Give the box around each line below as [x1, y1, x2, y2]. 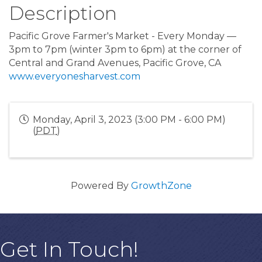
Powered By [70, 180, 131, 192]
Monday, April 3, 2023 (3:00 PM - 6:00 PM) [33, 114, 226, 126]
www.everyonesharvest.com [9, 71, 140, 82]
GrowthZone [130, 180, 192, 192]
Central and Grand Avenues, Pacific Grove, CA [9, 57, 221, 69]
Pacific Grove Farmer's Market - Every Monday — [9, 30, 236, 42]
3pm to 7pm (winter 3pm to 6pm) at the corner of [9, 44, 242, 56]
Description [9, 2, 117, 25]
